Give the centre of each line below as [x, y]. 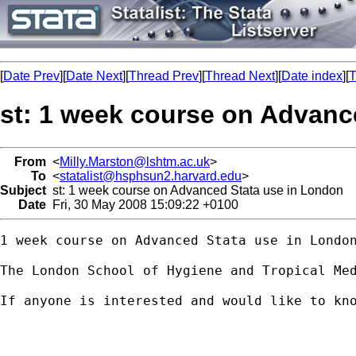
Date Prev [31, 76]
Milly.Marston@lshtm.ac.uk [135, 161]
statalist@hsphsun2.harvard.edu [151, 176]
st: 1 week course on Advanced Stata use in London [195, 190]
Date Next [94, 76]
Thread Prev [164, 76]
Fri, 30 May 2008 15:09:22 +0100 [142, 204]
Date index [312, 76]
